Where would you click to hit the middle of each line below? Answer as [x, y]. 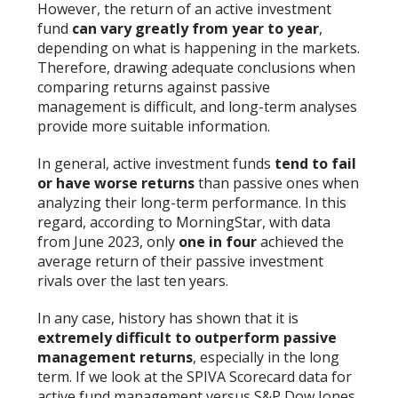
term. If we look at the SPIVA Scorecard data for [195, 376]
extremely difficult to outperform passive [187, 337]
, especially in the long [267, 357]
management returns [115, 357]
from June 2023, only [108, 241]
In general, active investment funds [156, 163]
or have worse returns [116, 183]
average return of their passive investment [181, 261]
